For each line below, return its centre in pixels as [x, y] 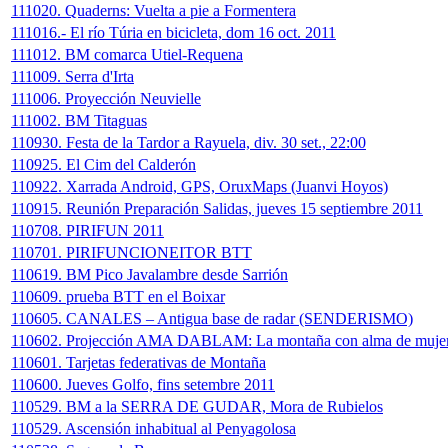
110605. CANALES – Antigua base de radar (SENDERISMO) [212, 319]
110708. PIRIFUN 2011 [87, 231]
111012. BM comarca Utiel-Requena [127, 55]
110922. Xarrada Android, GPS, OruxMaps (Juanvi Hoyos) [199, 187]
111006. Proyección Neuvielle [106, 99]
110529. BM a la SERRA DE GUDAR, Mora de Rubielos [197, 407]
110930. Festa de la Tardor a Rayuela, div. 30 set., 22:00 [188, 143]
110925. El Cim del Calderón [103, 165]
